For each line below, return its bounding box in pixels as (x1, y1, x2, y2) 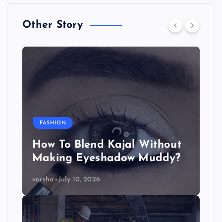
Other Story (22, 19, 83, 30)
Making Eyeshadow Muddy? (32, 153, 181, 165)
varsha (32, 175, 54, 183)
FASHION (40, 120, 67, 126)
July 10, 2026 (58, 175, 100, 183)
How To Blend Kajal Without (32, 139, 182, 151)
